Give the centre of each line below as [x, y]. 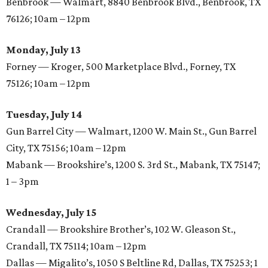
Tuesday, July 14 [44, 115]
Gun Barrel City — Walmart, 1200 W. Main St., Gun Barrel [131, 131]
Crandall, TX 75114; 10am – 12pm [76, 246]
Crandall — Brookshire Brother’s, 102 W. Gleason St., [121, 229]
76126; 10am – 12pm [48, 19]
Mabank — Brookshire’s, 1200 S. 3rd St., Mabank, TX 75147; [133, 165]
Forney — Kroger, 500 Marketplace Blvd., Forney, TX [121, 67]
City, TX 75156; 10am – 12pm [66, 148]
